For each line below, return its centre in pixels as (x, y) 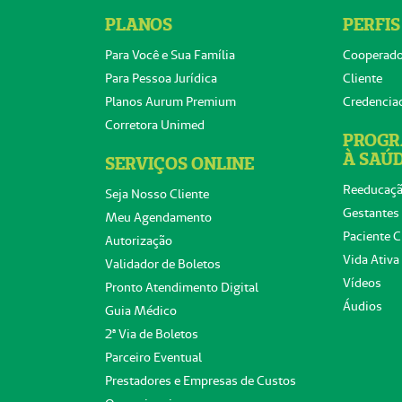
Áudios (363, 306)
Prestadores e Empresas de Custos (201, 380)
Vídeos (363, 283)
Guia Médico (141, 310)
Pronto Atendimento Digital (182, 287)
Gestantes (371, 213)
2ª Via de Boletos (152, 334)
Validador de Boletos (163, 264)
